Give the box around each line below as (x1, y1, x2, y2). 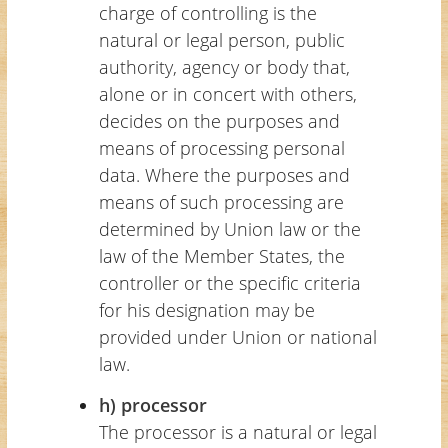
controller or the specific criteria (98, 270, 361, 295)
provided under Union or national (98, 324, 377, 349)
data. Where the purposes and (98, 162, 350, 187)
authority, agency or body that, (98, 54, 350, 79)
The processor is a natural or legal (98, 419, 377, 444)
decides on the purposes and (98, 108, 340, 133)
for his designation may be (98, 297, 315, 322)
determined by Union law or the (98, 216, 361, 241)
